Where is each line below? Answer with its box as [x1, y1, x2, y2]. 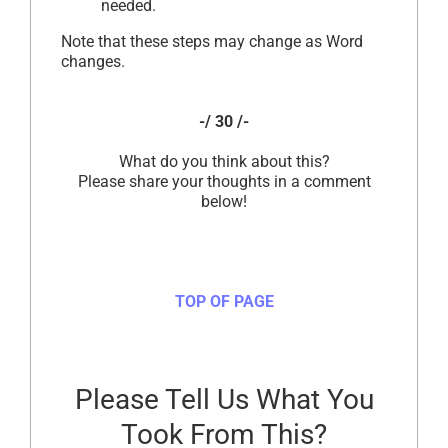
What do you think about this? [118, 151, 330, 171]
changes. [61, 51, 125, 71]
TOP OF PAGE [174, 291, 274, 311]
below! [201, 191, 247, 211]
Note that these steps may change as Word [61, 31, 363, 51]
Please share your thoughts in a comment [77, 171, 371, 191]
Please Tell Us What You [74, 382, 374, 416]
